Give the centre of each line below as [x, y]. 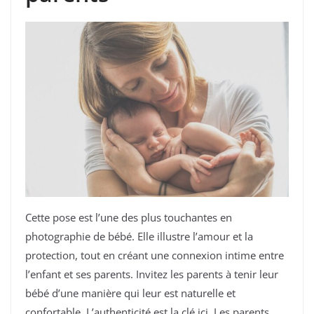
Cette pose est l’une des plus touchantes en [129, 218]
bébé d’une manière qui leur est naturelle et [130, 293]
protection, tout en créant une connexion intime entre [155, 255]
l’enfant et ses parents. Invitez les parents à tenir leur [152, 274]
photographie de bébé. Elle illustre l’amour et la [139, 237]
